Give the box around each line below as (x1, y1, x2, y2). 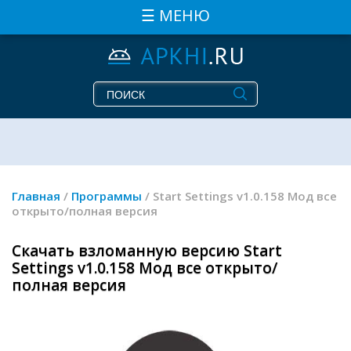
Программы (71, 188, 145, 204)
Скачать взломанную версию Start (12, 241, 282, 262)
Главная (12, 188, 60, 204)
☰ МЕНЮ (141, 5, 210, 26)
